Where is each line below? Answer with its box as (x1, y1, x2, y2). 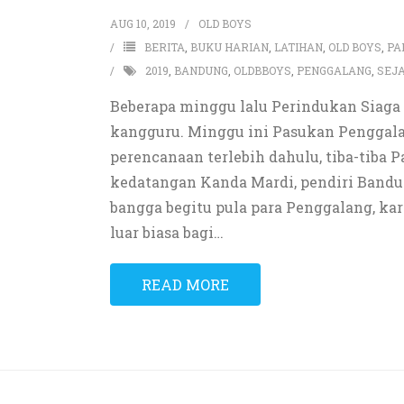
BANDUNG (173, 63, 228, 78)
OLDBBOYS (233, 63, 291, 78)
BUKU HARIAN (189, 40, 269, 54)
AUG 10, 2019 (109, 16, 176, 31)
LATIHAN (273, 40, 323, 54)
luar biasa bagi (109, 223, 214, 242)
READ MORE (141, 275, 229, 294)
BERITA (143, 40, 185, 54)
